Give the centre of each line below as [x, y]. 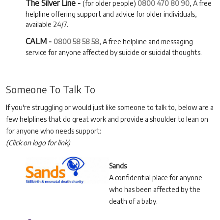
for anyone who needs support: [54, 131]
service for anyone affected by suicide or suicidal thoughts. [114, 53]
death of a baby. [133, 201]
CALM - [40, 41]
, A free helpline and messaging [146, 42]
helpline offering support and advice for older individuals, [111, 14]
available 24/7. [47, 25]
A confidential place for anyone [156, 178]
